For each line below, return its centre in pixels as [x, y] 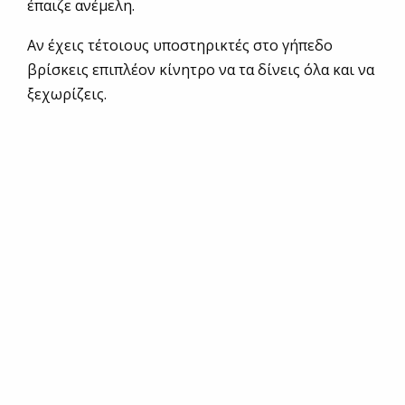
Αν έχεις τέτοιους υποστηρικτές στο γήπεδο [180, 46]
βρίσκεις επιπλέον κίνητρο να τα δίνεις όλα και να [201, 70]
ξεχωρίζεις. [67, 94]
